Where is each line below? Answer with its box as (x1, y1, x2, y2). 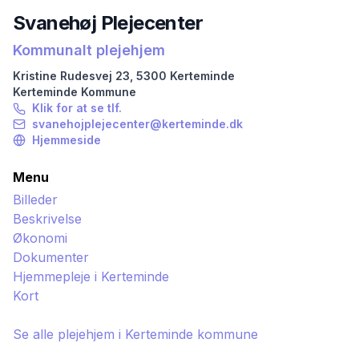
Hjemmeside (32, 133, 101, 147)
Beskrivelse (13, 211, 82, 227)
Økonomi (13, 230, 67, 246)
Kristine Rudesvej (13, 69, 112, 83)
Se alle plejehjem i (13, 326, 125, 342)
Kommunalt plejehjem (13, 42, 165, 58)
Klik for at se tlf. (32, 101, 122, 115)
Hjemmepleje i (13, 268, 101, 284)
